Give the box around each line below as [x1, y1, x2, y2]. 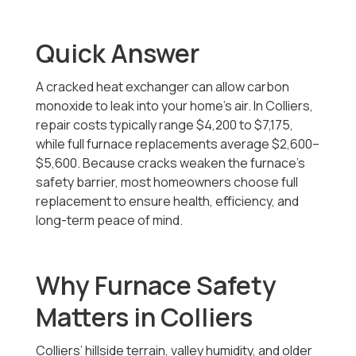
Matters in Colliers [36, 300, 253, 335]
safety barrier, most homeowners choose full [36, 173, 299, 192]
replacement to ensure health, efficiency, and [36, 192, 300, 211]
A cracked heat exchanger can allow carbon [36, 78, 290, 96]
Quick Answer [36, 36, 200, 72]
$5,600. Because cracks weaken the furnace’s [36, 154, 306, 172]
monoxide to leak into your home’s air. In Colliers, [36, 97, 314, 115]
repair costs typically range [36, 116, 197, 134]
